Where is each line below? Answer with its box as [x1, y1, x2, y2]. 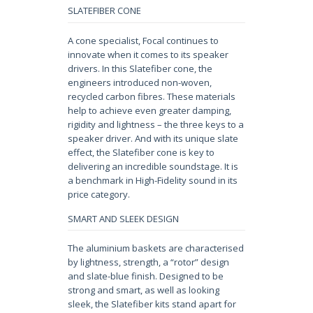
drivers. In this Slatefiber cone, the [67, 61, 212, 75]
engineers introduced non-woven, [67, 75, 212, 89]
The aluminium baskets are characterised [67, 242, 244, 255]
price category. [67, 187, 130, 201]
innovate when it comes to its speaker [67, 48, 228, 61]
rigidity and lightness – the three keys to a [67, 117, 244, 131]
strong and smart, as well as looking [67, 284, 219, 297]
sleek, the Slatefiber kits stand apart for [67, 298, 236, 311]
